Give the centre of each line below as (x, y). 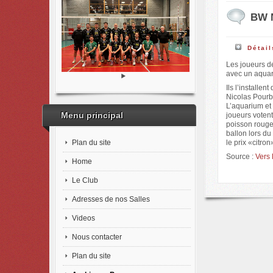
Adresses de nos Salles (111, 199)
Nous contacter (97, 237)
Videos (83, 218)
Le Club (85, 180)
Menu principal (92, 115)
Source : (240, 156)
